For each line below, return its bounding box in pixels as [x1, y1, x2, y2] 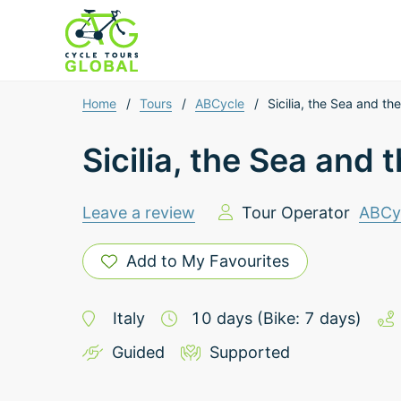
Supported [209, 343, 290, 362]
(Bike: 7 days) [256, 309, 362, 328]
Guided [111, 343, 165, 362]
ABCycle [195, 96, 245, 111]
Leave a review [82, 203, 195, 222]
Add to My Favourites [126, 252, 289, 270]
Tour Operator [232, 203, 359, 222]
